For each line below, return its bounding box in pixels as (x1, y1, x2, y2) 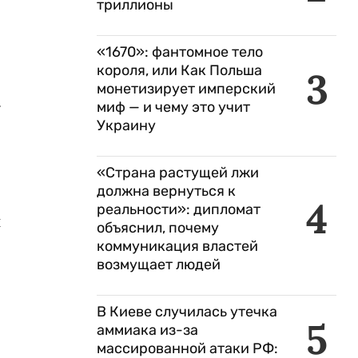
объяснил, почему (97, 219, 219, 237)
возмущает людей (97, 256, 221, 273)
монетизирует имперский (97, 80, 276, 97)
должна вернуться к (97, 182, 236, 200)
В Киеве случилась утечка (97, 303, 277, 320)
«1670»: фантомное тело (97, 43, 263, 61)
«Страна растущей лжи (97, 164, 259, 181)
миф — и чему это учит (97, 98, 250, 116)
